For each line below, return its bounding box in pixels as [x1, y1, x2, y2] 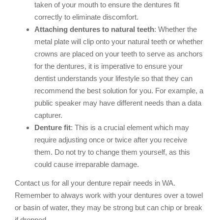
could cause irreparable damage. [34, 160, 141, 168]
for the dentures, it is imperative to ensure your [34, 62, 183, 70]
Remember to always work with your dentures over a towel [15, 191, 203, 199]
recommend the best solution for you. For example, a [34, 86, 203, 95]
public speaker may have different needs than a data [34, 99, 201, 107]
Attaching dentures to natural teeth [34, 25, 154, 33]
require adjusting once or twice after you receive [34, 136, 187, 144]
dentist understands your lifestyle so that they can [34, 74, 192, 82]
